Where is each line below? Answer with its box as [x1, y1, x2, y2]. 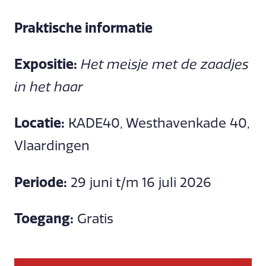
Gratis [74, 211, 113, 227]
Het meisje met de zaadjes [81, 56, 249, 72]
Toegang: [14, 210, 74, 227]
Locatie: [14, 115, 65, 132]
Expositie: [14, 55, 77, 72]
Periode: [14, 173, 67, 191]
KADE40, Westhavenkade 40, [65, 115, 250, 132]
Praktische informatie [14, 19, 153, 36]
